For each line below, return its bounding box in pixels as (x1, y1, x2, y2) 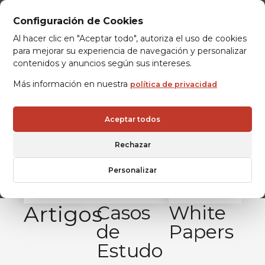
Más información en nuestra (13, 79, 130, 89)
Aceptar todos (105, 115, 160, 124)
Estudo (96, 239, 163, 262)
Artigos (24, 201, 102, 227)
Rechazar (114, 140, 151, 149)
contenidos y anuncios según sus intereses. (13, 58, 192, 69)
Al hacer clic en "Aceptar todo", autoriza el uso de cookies (13, 33, 247, 44)
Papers (169, 220, 234, 243)
